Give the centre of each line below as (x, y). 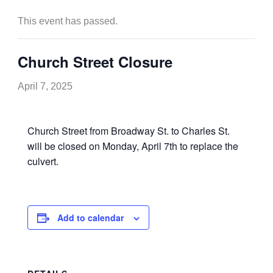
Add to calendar (90, 217)
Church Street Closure (95, 61)
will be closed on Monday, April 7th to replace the (133, 146)
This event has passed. (67, 21)
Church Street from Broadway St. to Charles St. (128, 130)
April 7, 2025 (45, 86)
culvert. (43, 161)
